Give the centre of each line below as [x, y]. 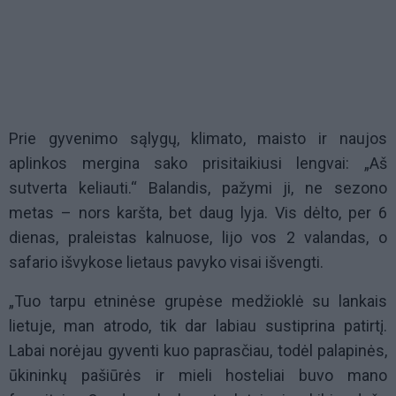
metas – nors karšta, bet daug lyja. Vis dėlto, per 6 [198, 213]
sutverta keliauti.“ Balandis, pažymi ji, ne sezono [198, 188]
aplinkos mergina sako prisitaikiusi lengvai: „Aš [198, 164]
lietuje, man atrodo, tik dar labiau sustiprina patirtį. [198, 326]
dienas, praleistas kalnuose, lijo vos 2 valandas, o [198, 238]
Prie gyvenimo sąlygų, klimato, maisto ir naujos [198, 139]
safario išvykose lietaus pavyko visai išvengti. [166, 263]
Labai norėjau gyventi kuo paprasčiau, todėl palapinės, [198, 351]
